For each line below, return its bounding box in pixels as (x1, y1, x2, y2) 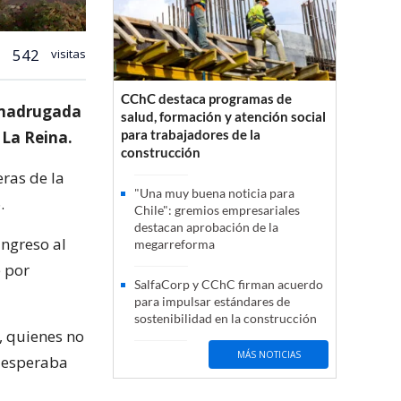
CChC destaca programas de (121, 90, 292, 107)
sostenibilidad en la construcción (134, 311, 317, 327)
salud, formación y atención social (121, 108, 326, 125)
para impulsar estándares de (134, 294, 290, 310)
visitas (48, 45, 86, 62)
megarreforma (134, 236, 215, 252)
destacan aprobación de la (134, 219, 278, 235)
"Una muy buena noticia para (134, 185, 294, 201)
